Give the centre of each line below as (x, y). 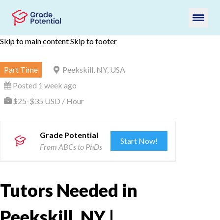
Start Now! (139, 141)
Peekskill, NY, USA (94, 69)
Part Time (21, 69)
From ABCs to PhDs (71, 147)
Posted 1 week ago (45, 85)
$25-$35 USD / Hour (48, 101)
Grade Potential (69, 135)
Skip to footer (94, 41)
